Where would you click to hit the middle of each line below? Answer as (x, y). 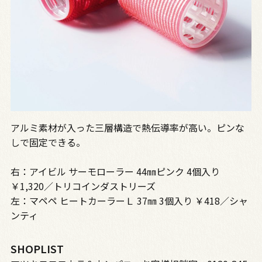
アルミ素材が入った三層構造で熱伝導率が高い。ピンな (127, 127)
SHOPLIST (37, 248)
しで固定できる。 (48, 142)
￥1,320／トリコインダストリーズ (87, 186)
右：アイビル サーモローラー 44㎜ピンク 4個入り (115, 171)
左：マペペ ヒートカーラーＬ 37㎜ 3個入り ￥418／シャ (129, 200)
